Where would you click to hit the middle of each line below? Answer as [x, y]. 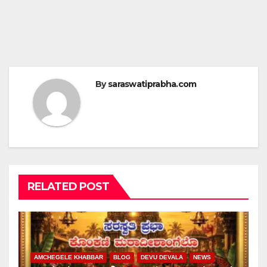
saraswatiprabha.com [152, 84]
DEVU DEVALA [162, 257]
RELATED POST [69, 186]
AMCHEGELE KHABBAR [69, 257]
